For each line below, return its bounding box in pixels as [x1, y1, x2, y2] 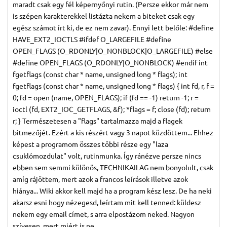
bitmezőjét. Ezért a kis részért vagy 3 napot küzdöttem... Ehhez [13, 127, 213, 137]
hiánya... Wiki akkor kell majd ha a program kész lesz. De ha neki [13, 185, 212, 195]
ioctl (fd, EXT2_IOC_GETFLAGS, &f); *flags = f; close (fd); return [13, 104, 211, 113]
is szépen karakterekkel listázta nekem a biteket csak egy [13, 11, 195, 20]
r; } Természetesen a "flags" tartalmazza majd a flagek [13, 116, 182, 125]
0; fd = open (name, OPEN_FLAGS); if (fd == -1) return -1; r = [13, 92, 199, 102]
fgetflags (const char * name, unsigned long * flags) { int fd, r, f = [13, 81, 214, 90]
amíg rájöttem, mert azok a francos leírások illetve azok [13, 174, 188, 183]
